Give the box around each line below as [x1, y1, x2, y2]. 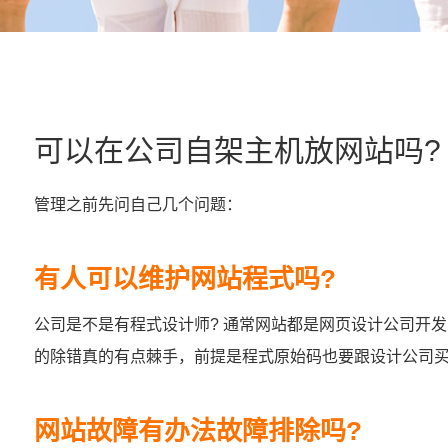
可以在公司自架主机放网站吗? [34, 134, 441, 167]
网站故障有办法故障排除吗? [34, 416, 362, 446]
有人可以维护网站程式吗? [34, 264, 336, 294]
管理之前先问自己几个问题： [34, 196, 242, 213]
